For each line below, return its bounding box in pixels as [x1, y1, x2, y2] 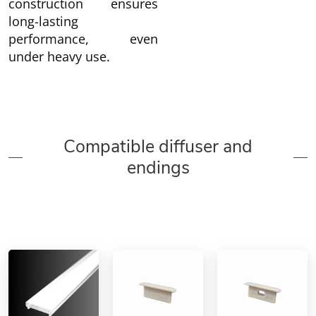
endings [126, 156, 190, 180]
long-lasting [8, 13, 78, 30]
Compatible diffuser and [63, 135, 253, 159]
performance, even [8, 30, 158, 47]
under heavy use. [8, 48, 110, 65]
